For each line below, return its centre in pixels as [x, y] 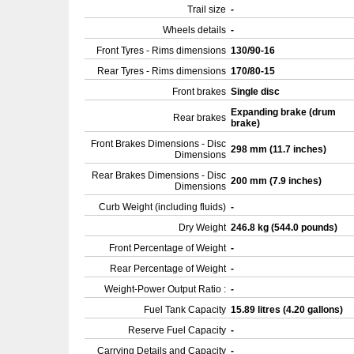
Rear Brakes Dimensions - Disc [159, 175]
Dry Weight [202, 228]
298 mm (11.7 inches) [280, 149]
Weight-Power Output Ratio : [165, 289]
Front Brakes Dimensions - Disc [158, 144]
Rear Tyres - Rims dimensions [162, 71]
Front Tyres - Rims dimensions [161, 51]
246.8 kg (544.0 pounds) [285, 228]
